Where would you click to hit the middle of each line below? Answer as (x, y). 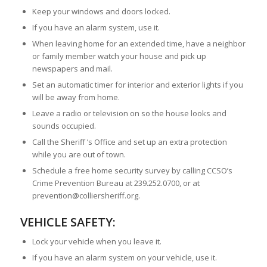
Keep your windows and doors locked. (101, 12)
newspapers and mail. (72, 69)
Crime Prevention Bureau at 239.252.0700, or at (116, 183)
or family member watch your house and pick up (119, 56)
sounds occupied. (64, 126)
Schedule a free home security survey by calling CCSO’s (132, 171)
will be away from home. (76, 97)
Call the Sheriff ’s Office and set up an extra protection (129, 142)
